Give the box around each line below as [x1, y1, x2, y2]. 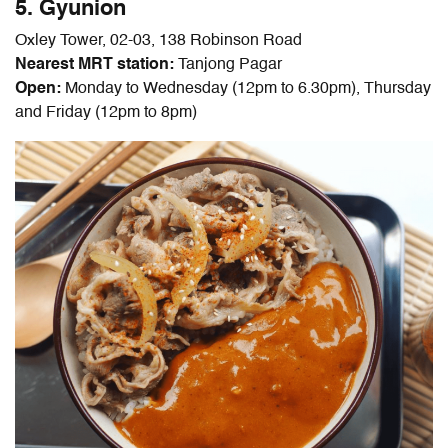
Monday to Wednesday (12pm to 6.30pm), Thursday [61, 80, 431, 97]
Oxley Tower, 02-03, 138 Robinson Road [15, 32, 302, 49]
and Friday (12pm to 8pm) [15, 104, 197, 121]
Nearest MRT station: [15, 56, 174, 73]
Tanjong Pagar [174, 56, 282, 73]
